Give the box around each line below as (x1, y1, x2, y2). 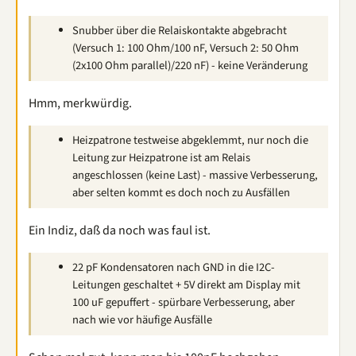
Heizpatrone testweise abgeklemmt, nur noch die (72, 131, 308, 149)
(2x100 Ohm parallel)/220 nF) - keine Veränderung (72, 56, 308, 74)
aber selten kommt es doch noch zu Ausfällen (72, 184, 290, 201)
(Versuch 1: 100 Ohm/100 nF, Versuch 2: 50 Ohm (72, 39, 299, 56)
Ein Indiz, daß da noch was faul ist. (29, 221, 211, 239)
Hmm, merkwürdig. (29, 94, 132, 112)
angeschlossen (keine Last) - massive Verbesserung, (72, 166, 318, 184)
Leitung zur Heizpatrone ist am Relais (72, 149, 250, 166)
